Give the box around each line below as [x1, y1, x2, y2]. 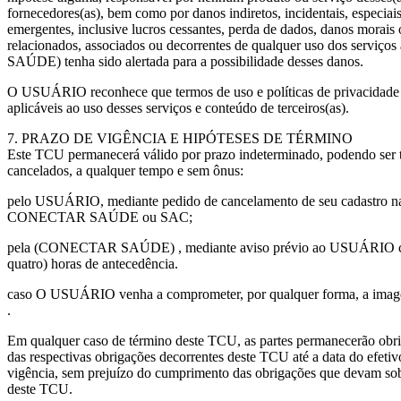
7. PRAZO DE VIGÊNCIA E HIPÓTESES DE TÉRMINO [7, 131, 353, 146]
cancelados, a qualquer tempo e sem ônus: [7, 163, 243, 178]
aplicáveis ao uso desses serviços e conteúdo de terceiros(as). [7, 100, 349, 115]
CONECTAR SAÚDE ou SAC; [7, 209, 192, 225]
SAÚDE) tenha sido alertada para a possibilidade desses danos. [7, 54, 363, 69]
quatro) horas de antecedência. [7, 256, 178, 271]
